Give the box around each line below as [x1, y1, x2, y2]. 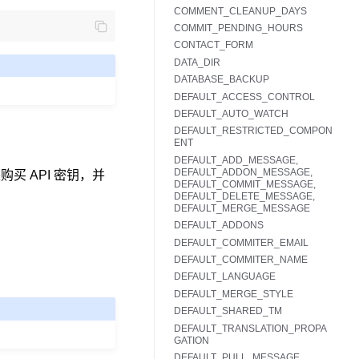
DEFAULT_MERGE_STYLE [174, 288, 293, 300]
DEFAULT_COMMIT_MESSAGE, [174, 178, 316, 190]
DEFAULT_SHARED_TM [174, 305, 282, 317]
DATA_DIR [174, 56, 220, 68]
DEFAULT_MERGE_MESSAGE [174, 202, 310, 214]
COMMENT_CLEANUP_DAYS [174, 5, 307, 17]
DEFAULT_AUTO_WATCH [174, 107, 288, 119]
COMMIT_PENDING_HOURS [174, 22, 303, 34]
